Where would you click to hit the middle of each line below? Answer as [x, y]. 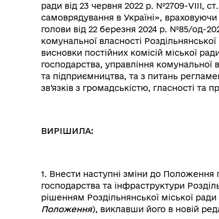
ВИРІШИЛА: [67, 131]
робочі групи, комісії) [111, 139]
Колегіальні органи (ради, [120, 129]
